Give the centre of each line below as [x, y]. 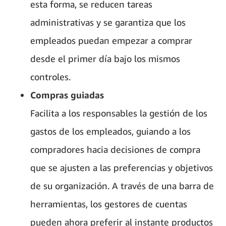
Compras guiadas [67, 95]
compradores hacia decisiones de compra [115, 149]
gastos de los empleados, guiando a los [110, 131]
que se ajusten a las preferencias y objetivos [122, 167]
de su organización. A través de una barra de [122, 185]
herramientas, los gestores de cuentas [109, 204]
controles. [50, 76]
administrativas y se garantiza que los [108, 22]
